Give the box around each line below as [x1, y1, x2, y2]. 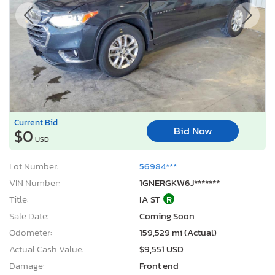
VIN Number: [9, 175, 60, 190]
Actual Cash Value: [9, 241, 84, 256]
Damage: [9, 258, 45, 273]
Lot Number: [9, 158, 59, 173]
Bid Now [173, 123, 212, 139]
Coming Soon [139, 208, 195, 223]
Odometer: [9, 225, 52, 239]
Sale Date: [9, 208, 49, 223]
